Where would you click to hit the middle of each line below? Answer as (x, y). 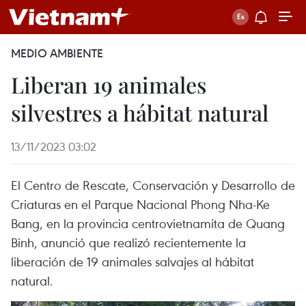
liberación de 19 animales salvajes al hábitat (133, 261)
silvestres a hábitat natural (140, 112)
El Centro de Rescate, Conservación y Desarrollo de (153, 185)
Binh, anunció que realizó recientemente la (128, 242)
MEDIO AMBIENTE (57, 53)
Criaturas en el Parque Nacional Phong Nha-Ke (140, 204)
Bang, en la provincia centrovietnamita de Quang (148, 223)
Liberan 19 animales (109, 84)
